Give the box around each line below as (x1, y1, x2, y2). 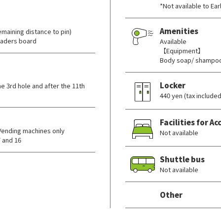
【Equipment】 (160, 46, 204, 55)
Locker (160, 80, 185, 90)
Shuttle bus (160, 154, 205, 165)
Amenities (160, 26, 198, 36)
